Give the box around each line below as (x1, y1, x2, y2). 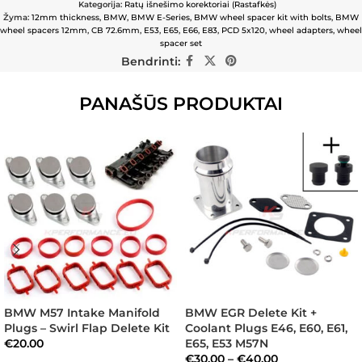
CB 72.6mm (91, 25, 140, 36)
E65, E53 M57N (185, 336, 268, 351)
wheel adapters (269, 25, 333, 36)
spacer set (160, 38, 202, 48)
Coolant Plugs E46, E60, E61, (185, 321, 347, 335)
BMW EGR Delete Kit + (185, 305, 317, 320)
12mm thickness (32, 12, 99, 23)
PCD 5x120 (221, 25, 265, 36)
